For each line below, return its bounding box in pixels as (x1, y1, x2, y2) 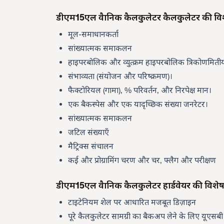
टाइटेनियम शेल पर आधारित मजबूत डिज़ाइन (68, 197, 196, 207)
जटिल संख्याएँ (68, 127, 109, 137)
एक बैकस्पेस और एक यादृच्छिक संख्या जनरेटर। (68, 99, 208, 109)
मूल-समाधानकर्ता (68, 29, 118, 39)
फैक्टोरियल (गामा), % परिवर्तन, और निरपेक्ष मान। (68, 85, 211, 95)
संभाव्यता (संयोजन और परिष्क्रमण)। (68, 71, 172, 81)
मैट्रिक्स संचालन (68, 141, 113, 151)
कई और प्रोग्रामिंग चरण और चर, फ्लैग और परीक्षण (68, 155, 216, 165)
